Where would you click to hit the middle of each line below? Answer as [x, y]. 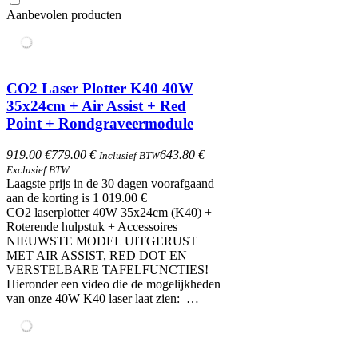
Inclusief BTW [129, 156]
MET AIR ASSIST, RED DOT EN [97, 256]
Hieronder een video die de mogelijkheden [113, 284]
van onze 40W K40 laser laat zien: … [103, 299]
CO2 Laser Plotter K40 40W [100, 89]
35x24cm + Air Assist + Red [96, 106]
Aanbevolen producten [64, 14]
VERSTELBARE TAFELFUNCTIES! [114, 270]
